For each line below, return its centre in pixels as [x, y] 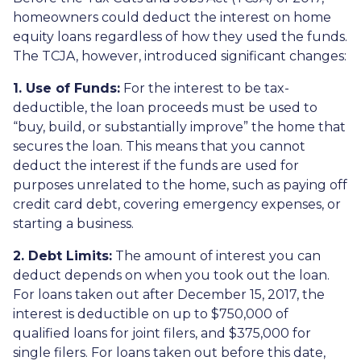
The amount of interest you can [216, 256]
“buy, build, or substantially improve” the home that [179, 127]
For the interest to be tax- [205, 88]
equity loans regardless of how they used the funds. [180, 37]
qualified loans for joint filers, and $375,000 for [162, 333]
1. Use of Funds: [66, 88]
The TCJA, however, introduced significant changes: [180, 56]
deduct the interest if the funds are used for [156, 166]
